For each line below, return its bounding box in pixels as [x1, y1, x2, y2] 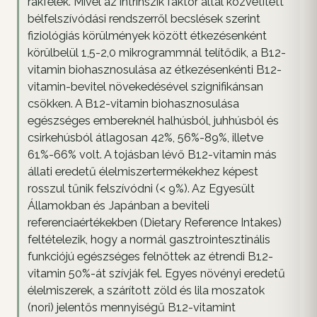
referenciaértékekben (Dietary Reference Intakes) [28, 216, 282, 230]
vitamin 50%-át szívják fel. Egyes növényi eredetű [28, 267, 285, 281]
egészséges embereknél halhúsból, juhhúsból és [28, 114, 279, 128]
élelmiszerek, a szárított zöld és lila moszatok [28, 284, 265, 298]
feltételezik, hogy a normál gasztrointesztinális [28, 233, 270, 247]
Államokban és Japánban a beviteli [28, 199, 209, 213]
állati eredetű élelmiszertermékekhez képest [28, 165, 258, 179]
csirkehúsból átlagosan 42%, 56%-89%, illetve [28, 131, 263, 145]
